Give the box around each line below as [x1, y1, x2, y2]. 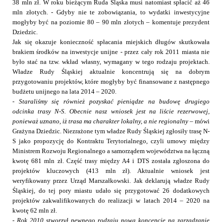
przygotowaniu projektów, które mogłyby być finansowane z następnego [12, 78, 210, 86]
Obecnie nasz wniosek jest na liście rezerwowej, [69, 108, 210, 115]
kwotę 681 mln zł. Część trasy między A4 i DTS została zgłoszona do [12, 157, 210, 165]
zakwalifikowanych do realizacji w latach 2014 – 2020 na [43, 197, 210, 205]
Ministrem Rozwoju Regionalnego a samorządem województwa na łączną [12, 147, 210, 155]
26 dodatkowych [163, 187, 210, 195]
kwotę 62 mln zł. [12, 207, 57, 215]
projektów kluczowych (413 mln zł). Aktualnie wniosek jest [12, 167, 210, 175]
